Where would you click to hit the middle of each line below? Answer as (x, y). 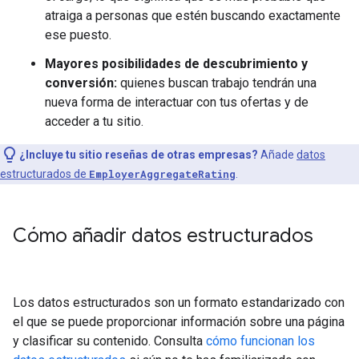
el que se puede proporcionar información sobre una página (179, 321)
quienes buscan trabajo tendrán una (217, 83)
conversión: (81, 83)
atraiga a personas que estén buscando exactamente (193, 15)
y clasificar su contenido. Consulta (109, 341)
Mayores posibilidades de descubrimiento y (176, 63)
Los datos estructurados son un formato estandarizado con (179, 302)
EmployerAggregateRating (162, 173)
